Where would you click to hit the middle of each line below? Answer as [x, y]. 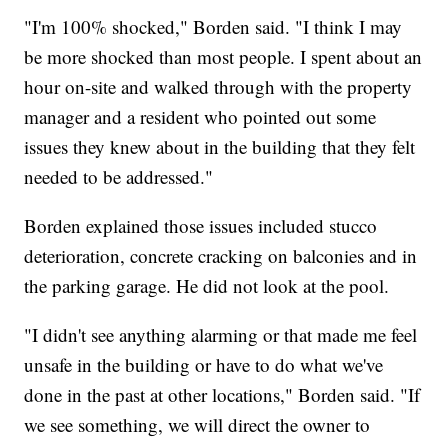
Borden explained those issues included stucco [201, 226]
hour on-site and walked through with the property [218, 87]
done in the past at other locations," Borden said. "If [222, 395]
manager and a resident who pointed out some [200, 117]
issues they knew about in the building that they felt [220, 147]
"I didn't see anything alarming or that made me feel [221, 335]
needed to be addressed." [119, 177]
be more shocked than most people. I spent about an [223, 57]
